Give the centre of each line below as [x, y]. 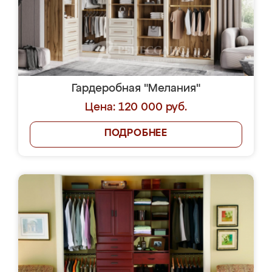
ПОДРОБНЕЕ [136, 134]
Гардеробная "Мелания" [136, 89]
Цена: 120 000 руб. [136, 107]
